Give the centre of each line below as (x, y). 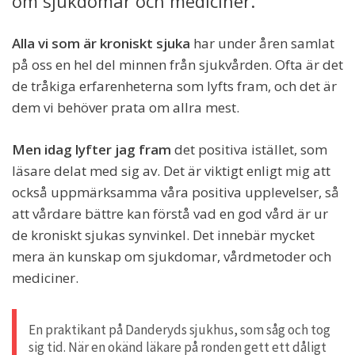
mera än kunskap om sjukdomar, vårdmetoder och (172, 256)
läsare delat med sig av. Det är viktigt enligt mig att (171, 170)
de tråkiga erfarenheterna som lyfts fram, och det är (174, 86)
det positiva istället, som (251, 149)
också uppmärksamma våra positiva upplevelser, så (176, 192)
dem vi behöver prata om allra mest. (126, 107)
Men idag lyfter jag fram (93, 149)
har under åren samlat (262, 43)
